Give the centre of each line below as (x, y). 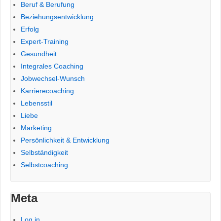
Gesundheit (39, 54)
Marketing (36, 128)
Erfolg (30, 29)
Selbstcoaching (44, 165)
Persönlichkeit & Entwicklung (65, 140)
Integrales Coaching (52, 66)
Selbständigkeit (44, 152)
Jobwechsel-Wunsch (53, 78)
